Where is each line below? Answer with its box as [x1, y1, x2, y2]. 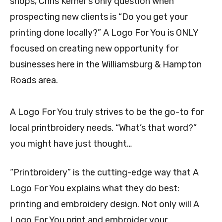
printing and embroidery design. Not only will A [10, 199, 199, 210]
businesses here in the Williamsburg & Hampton [10, 59, 202, 70]
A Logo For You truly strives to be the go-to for [10, 107, 204, 118]
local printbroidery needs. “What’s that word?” [10, 122, 197, 134]
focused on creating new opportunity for [10, 43, 178, 55]
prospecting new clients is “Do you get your [10, 11, 188, 23]
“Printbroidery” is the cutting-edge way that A [10, 167, 199, 178]
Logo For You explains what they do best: [10, 183, 179, 194]
